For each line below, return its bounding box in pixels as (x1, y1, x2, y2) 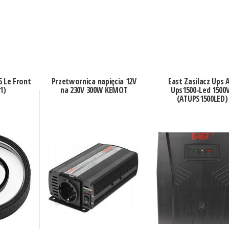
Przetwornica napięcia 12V (51, 76, 136, 87)
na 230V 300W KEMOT (60, 84, 128, 96)
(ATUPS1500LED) (176, 93, 228, 105)
